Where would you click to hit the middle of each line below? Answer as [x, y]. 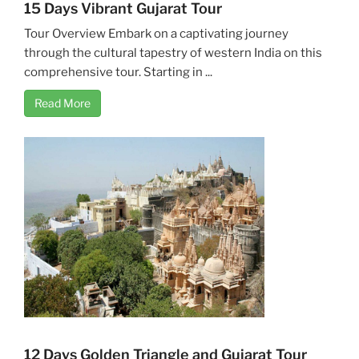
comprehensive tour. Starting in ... [118, 72]
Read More [63, 103]
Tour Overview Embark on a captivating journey [156, 33]
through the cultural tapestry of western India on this [173, 52]
